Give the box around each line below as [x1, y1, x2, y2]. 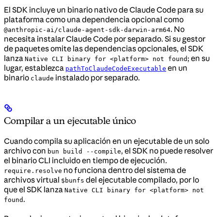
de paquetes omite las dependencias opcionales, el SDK [4, 43, 203, 53]
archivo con [4, 145, 47, 155]
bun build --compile [47, 147, 121, 155]
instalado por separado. [54, 72, 140, 82]
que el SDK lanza [4, 184, 64, 194]
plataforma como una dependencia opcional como [4, 14, 184, 24]
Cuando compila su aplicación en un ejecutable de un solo [4, 136, 209, 146]
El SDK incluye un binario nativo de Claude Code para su [4, 4, 203, 15]
